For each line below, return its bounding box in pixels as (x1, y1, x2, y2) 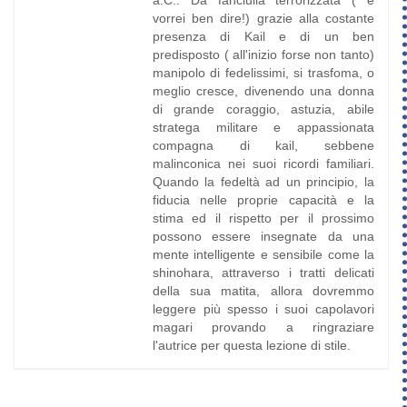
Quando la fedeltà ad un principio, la (152, 174, 374, 190)
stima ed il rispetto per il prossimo (152, 211, 374, 226)
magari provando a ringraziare (152, 320, 374, 335)
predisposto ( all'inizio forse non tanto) (152, 47, 374, 63)
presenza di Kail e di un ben (152, 29, 374, 45)
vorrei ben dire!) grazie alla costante (152, 11, 374, 26)
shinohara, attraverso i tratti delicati (152, 265, 374, 281)
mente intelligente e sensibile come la (152, 247, 374, 263)
